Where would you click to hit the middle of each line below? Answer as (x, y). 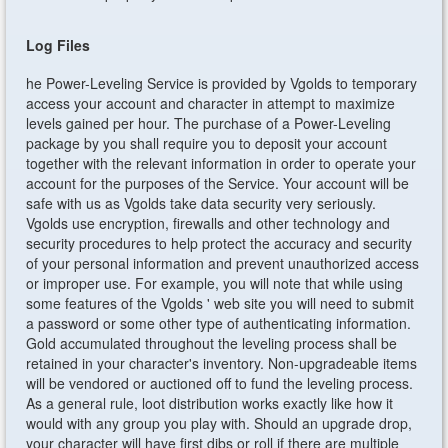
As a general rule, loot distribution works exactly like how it (210, 403)
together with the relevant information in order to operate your (221, 163)
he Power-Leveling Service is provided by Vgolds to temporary (222, 83)
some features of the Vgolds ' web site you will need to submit (220, 303)
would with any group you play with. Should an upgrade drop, (219, 423)
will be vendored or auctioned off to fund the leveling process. (220, 383)
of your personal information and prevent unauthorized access (223, 263)
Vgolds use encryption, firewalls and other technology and (208, 223)
